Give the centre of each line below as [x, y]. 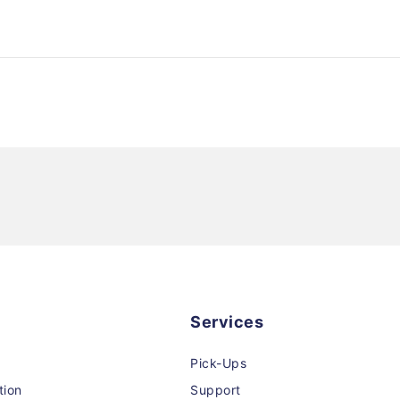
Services [227, 322]
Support [216, 390]
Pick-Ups [218, 363]
